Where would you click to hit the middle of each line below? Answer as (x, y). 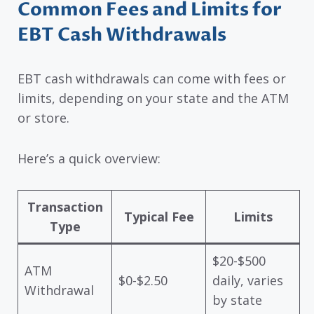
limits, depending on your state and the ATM (153, 98)
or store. (43, 117)
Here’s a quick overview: (89, 159)
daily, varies (248, 280)
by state (237, 300)
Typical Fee (159, 216)
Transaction (65, 206)
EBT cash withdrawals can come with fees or (152, 78)
